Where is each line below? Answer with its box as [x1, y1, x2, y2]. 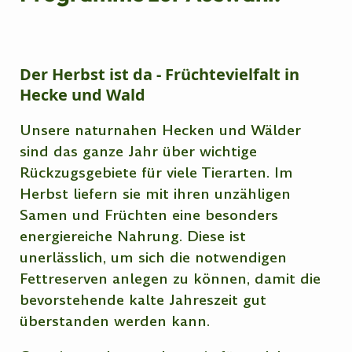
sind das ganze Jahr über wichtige [20, 141, 258, 161]
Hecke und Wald [20, 83, 146, 105]
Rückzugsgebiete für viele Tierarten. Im [20, 162, 294, 182]
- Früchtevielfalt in [152, 63, 300, 85]
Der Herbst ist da [20, 63, 153, 85]
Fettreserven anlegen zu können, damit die [20, 268, 321, 288]
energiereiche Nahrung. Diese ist [20, 225, 247, 246]
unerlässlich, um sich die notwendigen [20, 247, 288, 267]
